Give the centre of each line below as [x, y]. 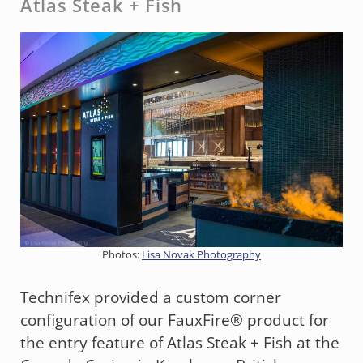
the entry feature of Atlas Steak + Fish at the [180, 342]
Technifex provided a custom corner [151, 297]
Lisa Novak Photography [201, 255]
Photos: [122, 255]
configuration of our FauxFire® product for [175, 320]
